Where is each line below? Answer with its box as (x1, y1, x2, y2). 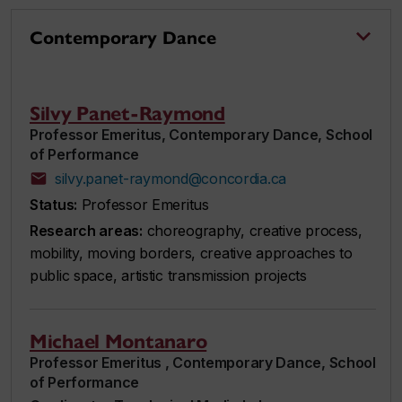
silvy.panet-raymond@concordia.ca (55, 169, 287, 188)
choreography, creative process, (142, 221, 363, 240)
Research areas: (30, 221, 143, 240)
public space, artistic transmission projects (30, 266, 307, 284)
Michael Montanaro (30, 328, 207, 354)
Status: (30, 195, 78, 214)
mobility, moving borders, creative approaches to (30, 243, 353, 262)
